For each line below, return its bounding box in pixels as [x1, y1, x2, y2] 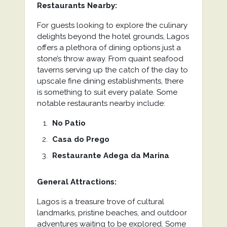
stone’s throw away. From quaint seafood [36, 54, 183, 63]
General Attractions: [36, 177, 117, 186]
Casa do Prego [52, 135, 109, 144]
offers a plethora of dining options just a [36, 43, 181, 52]
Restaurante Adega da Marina [52, 151, 169, 160]
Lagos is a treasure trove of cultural [36, 197, 164, 206]
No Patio [52, 119, 86, 128]
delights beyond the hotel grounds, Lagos [36, 32, 189, 41]
